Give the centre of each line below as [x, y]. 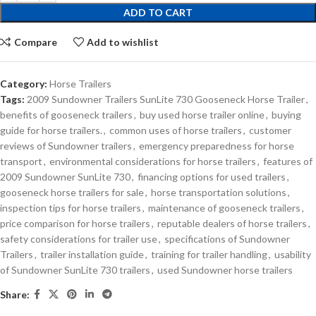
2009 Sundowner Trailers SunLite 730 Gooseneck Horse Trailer [166, 99]
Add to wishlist [123, 42]
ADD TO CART [158, 13]
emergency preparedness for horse [217, 146]
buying [286, 115]
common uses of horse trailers [176, 130]
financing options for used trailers [212, 177]
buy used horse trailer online [202, 115]
